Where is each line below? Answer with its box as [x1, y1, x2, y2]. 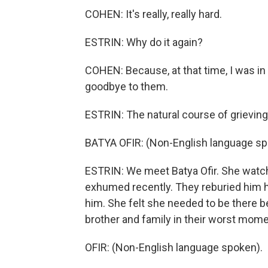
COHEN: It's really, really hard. [85, 8, 222, 20]
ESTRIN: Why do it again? [85, 36, 203, 48]
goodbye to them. [85, 80, 168, 93]
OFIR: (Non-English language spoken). [85, 241, 263, 254]
